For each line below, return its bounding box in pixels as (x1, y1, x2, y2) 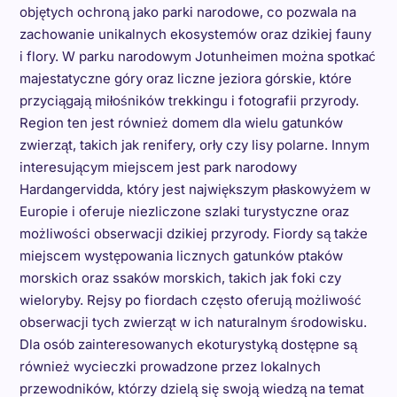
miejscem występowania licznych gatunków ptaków (19, 246, 343, 264)
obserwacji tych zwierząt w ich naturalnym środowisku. (19, 313, 367, 331)
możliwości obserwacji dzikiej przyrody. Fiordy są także (19, 224, 368, 242)
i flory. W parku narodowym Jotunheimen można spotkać (19, 47, 376, 65)
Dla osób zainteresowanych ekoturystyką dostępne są (19, 335, 357, 353)
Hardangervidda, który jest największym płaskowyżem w (19, 180, 370, 198)
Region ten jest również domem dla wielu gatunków (19, 113, 343, 131)
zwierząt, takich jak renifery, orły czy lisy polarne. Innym (19, 136, 370, 153)
